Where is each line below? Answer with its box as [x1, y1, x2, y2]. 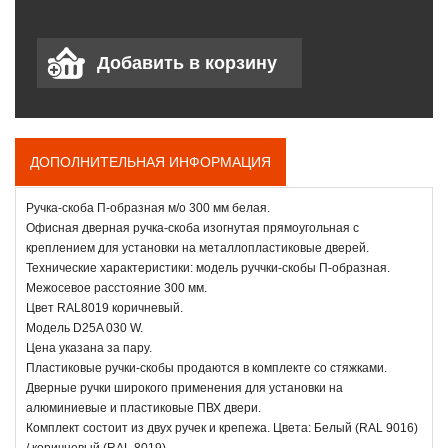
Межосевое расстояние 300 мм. [26, 280, 207, 295]
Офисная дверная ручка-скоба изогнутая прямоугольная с [26, 220, 359, 235]
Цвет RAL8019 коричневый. [26, 300, 183, 315]
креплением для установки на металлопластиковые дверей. [26, 240, 369, 255]
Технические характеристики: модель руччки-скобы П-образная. [26, 260, 390, 275]
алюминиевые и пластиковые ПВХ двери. [26, 400, 261, 415]
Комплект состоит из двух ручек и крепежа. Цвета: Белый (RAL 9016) [26, 420, 418, 435]
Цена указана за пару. [26, 340, 152, 355]
